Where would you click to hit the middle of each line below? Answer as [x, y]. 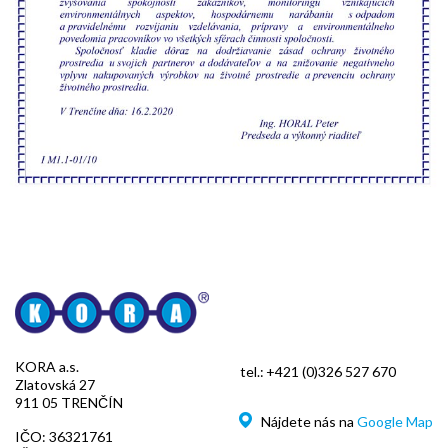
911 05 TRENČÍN [69, 403]
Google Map [395, 422]
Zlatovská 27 [55, 385]
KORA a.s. [47, 367]
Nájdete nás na [307, 422]
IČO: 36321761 [64, 437]
